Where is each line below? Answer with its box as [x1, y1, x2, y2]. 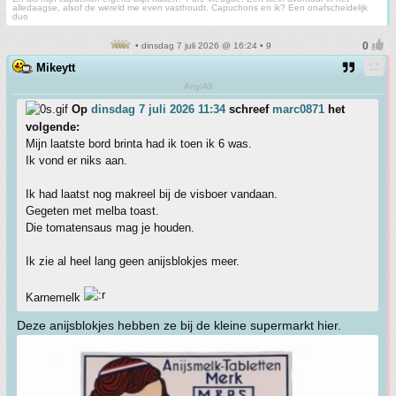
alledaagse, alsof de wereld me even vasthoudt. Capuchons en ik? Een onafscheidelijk [12, 3, 368, 12]
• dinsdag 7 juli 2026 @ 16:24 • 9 [132, 41, 271, 50]
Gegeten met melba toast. [26, 204, 159, 217]
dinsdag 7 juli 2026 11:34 [91, 103, 225, 116]
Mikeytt [36, 61, 75, 74]
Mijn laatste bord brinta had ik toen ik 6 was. [26, 137, 252, 150]
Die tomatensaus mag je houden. [26, 221, 194, 234]
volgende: [26, 120, 80, 133]
